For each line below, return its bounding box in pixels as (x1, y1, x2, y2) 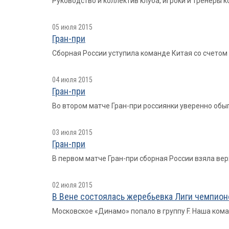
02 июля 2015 (52, 181, 93, 189)
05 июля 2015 (52, 23, 93, 31)
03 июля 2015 (52, 128, 93, 136)
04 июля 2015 (52, 76, 93, 84)
